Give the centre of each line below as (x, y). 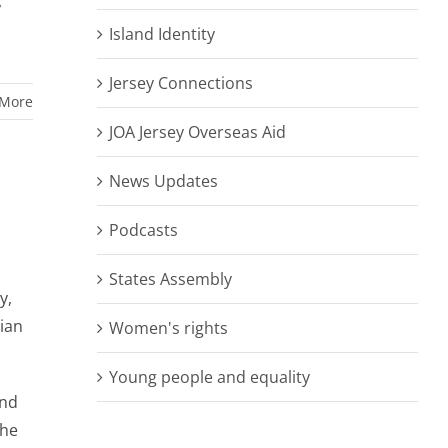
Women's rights (168, 327)
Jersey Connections (181, 82)
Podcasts (143, 229)
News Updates (163, 180)
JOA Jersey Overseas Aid (197, 131)
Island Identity (162, 33)
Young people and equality (209, 376)
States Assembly (170, 278)
